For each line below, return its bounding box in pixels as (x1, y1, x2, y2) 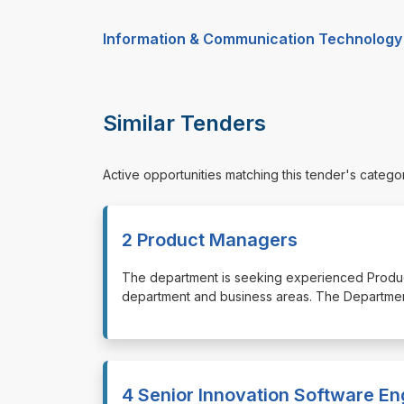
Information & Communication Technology (103, 30, 402, 49)
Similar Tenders (103, 110, 266, 137)
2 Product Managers (122, 228, 298, 251)
